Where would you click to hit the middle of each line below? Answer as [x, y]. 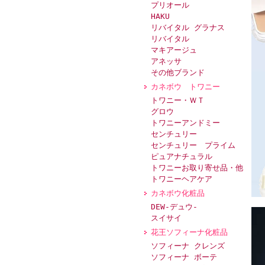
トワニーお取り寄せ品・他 [197, 168]
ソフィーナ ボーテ [184, 257]
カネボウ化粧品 [177, 193]
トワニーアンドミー [185, 123]
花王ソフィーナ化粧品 [193, 232]
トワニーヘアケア [181, 179]
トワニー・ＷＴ [177, 100]
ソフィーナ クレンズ [188, 246]
